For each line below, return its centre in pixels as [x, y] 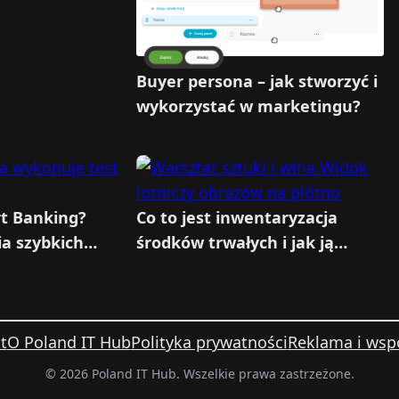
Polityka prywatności [209, 342]
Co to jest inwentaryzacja [237, 218]
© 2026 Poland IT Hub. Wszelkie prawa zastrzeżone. [199, 373]
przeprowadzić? [198, 268]
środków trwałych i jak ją [236, 243]
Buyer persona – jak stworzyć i [257, 81]
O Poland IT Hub [69, 342]
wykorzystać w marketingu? [249, 106]
